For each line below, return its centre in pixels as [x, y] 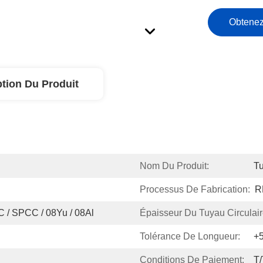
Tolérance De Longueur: [190, 236]
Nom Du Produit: [174, 166]
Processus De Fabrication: [195, 189]
